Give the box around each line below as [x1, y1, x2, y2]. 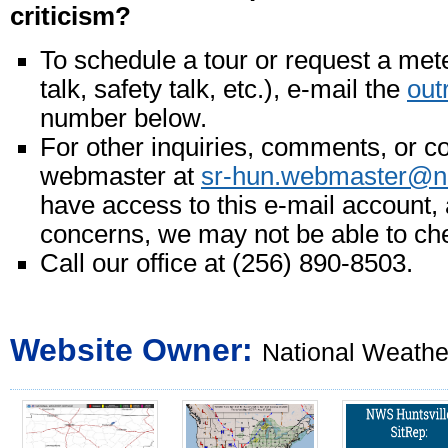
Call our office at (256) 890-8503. [40, 249, 413, 277]
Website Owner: [10, 332, 253, 368]
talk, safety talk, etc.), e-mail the [40, 75, 407, 103]
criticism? [10, 2, 131, 30]
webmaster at [40, 162, 201, 190]
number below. [40, 104, 207, 132]
